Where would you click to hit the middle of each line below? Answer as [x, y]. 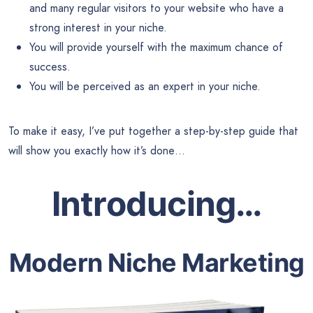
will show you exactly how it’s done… [97, 150]
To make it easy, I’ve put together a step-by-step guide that [153, 131]
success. [50, 66]
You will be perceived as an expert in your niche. [145, 86]
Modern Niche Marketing [156, 263]
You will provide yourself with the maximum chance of [156, 47]
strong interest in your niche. [98, 27]
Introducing [144, 203]
